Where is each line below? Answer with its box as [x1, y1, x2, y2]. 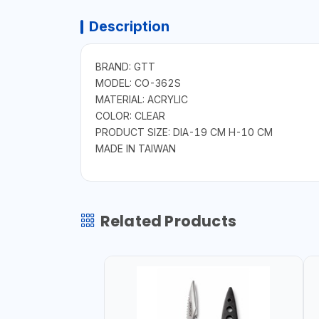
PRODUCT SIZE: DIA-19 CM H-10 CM [95, 125, 273, 138]
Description [88, 17, 169, 35]
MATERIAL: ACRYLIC [95, 93, 188, 105]
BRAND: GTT [95, 60, 155, 73]
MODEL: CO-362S [95, 76, 181, 89]
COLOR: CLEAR [95, 109, 165, 122]
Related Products [100, 210, 236, 231]
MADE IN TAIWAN [95, 142, 176, 155]
